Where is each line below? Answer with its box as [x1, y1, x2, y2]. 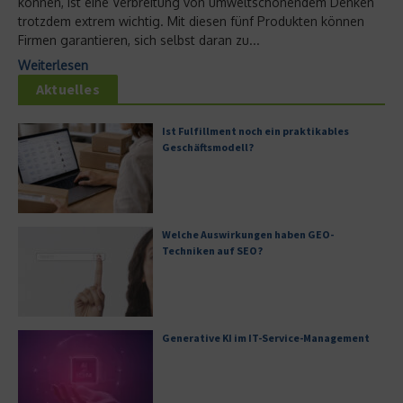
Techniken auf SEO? [162, 244, 263, 258]
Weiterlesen [18, 58, 88, 74]
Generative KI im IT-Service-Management [162, 331, 370, 345]
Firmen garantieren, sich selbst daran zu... [18, 32, 260, 49]
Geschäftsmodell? [162, 140, 254, 155]
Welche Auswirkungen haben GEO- [162, 228, 334, 242]
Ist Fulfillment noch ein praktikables [162, 124, 349, 139]
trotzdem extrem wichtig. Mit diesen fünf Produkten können [18, 13, 364, 30]
